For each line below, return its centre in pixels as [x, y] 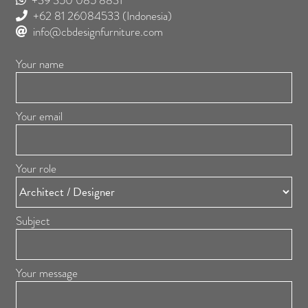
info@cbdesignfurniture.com [98, 32]
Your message [47, 273]
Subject [33, 221]
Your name [40, 64]
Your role [36, 169]
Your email [39, 117]
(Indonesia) [146, 16]
